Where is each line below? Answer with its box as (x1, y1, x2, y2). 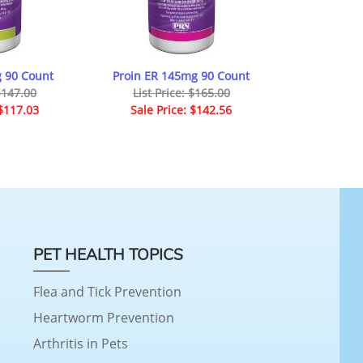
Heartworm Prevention (32, 309, 174, 327)
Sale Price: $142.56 (130, 101, 233, 117)
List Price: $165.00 (132, 84, 230, 100)
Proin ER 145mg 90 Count (113, 67, 250, 83)
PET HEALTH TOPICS (32, 245, 183, 267)
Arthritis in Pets (32, 335, 128, 353)
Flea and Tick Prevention (32, 283, 181, 301)
